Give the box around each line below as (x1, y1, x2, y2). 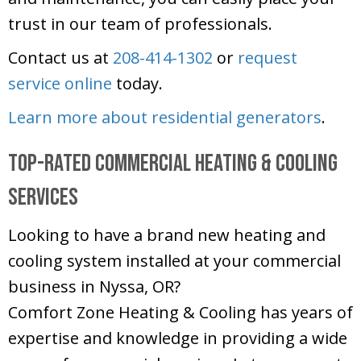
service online (8, 73, 112, 95)
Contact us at (8, 47, 113, 69)
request (238, 47, 297, 69)
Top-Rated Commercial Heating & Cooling (8, 149, 338, 179)
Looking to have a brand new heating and (8, 224, 326, 247)
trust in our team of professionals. (8, 13, 272, 35)
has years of (256, 301, 353, 324)
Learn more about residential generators (8, 106, 322, 129)
